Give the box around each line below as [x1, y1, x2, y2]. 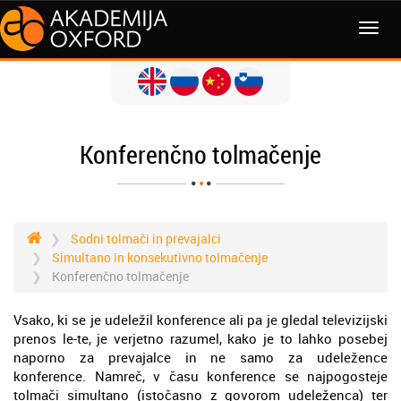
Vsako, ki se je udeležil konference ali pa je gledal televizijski [13, 311, 388, 328]
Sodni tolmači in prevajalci [71, 230, 221, 247]
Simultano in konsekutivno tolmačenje [52, 249, 268, 266]
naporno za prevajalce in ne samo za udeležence [13, 348, 388, 366]
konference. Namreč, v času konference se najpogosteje [13, 367, 388, 385]
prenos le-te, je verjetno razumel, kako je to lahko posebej [13, 329, 388, 347]
